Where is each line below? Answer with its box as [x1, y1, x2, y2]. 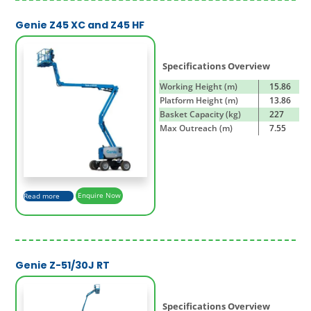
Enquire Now [78, 190, 121, 201]
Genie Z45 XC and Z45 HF [15, 17, 144, 32]
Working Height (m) [160, 80, 237, 92]
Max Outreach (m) [160, 121, 233, 134]
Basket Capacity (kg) [160, 108, 241, 120]
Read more [24, 190, 60, 201]
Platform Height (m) [160, 94, 238, 106]
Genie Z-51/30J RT [15, 258, 110, 272]
